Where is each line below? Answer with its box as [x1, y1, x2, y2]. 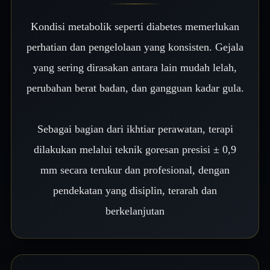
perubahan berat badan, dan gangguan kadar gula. [26, 82, 244, 94]
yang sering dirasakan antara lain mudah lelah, [33, 61, 237, 74]
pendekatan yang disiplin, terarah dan [53, 184, 217, 196]
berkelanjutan [105, 205, 165, 217]
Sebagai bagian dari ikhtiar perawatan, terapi [37, 123, 233, 135]
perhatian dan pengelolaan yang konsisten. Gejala [27, 41, 243, 53]
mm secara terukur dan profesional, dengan [40, 164, 230, 176]
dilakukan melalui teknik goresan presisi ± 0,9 [34, 143, 236, 155]
